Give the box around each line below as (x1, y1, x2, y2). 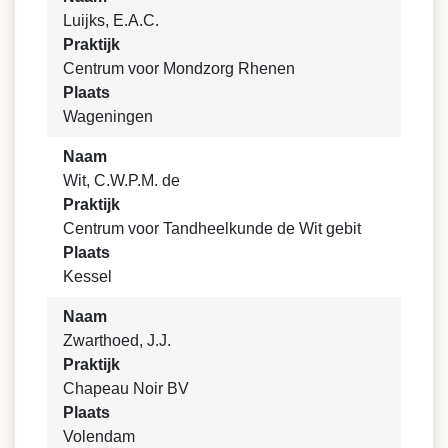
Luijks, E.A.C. (63, 12, 159, 30)
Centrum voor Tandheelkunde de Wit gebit (63, 220, 361, 238)
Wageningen (63, 108, 153, 126)
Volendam (63, 428, 135, 446)
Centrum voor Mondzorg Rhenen (63, 60, 295, 78)
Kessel (63, 268, 112, 286)
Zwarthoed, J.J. (63, 332, 171, 350)
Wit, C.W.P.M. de (63, 172, 180, 190)
